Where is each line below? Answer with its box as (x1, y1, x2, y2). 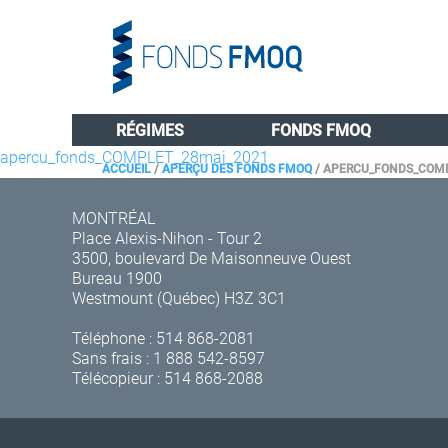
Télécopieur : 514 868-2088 (72, 367, 263, 388)
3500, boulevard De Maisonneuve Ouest (72, 247, 351, 268)
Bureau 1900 (72, 267, 162, 288)
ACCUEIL (102, 160, 151, 176)
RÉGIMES (115, 119, 184, 140)
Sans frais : (72, 347, 153, 368)
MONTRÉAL (72, 207, 155, 228)
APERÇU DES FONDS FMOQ (162, 160, 312, 176)
